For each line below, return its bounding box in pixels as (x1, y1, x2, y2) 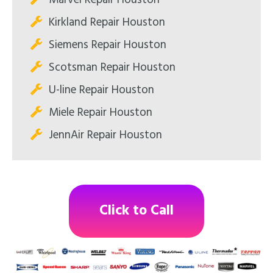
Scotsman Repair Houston (49, 58, 175, 77)
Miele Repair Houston (49, 104, 152, 122)
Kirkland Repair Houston (49, 13, 165, 32)
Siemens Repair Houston (49, 36, 166, 55)
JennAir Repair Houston (49, 126, 162, 145)
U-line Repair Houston (49, 81, 154, 100)
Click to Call (99, 200, 174, 223)
